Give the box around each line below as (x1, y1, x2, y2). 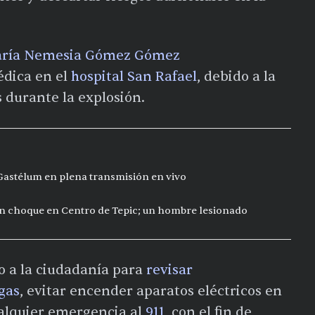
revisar (146, 261, 193, 278)
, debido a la (197, 67, 276, 85)
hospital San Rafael (71, 67, 197, 85)
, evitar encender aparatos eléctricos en (20, 282, 282, 300)
